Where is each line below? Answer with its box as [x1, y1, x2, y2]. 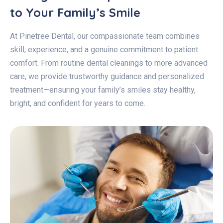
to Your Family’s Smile [10, 5, 140, 20]
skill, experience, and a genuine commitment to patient [10, 45, 198, 54]
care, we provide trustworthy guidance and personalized [10, 72, 204, 81]
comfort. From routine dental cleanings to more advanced [10, 58, 208, 68]
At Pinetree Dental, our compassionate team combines [10, 31, 200, 41]
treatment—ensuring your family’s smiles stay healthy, [10, 85, 196, 95]
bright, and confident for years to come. [10, 99, 145, 108]
